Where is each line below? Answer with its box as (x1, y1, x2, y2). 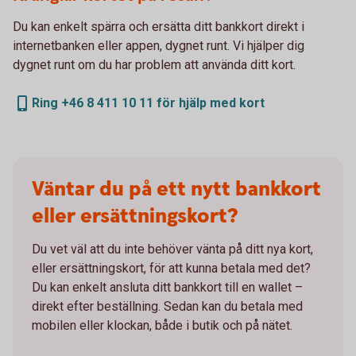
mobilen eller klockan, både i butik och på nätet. (32, 317, 292, 333)
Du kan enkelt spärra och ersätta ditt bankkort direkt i (13, 18, 304, 34)
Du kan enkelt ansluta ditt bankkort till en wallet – (32, 279, 303, 295)
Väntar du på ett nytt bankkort (32, 175, 321, 203)
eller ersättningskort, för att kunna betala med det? (32, 260, 311, 276)
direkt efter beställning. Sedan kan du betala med (32, 298, 303, 314)
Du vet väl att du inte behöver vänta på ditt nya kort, (32, 241, 313, 257)
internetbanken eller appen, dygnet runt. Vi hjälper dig (13, 37, 304, 53)
